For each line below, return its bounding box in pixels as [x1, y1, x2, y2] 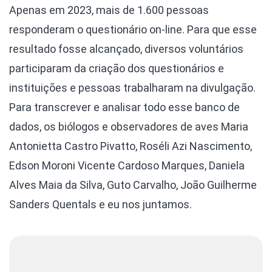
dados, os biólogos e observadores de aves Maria [9, 120, 248, 134]
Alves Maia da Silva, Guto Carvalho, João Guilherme [9, 178, 257, 192]
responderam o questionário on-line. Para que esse [9, 23, 257, 36]
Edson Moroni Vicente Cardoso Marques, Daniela [9, 159, 245, 172]
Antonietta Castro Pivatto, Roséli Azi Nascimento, [9, 140, 252, 153]
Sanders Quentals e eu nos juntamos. [9, 198, 192, 211]
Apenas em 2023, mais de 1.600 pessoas [9, 4, 209, 17]
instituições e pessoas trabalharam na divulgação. [9, 81, 256, 95]
